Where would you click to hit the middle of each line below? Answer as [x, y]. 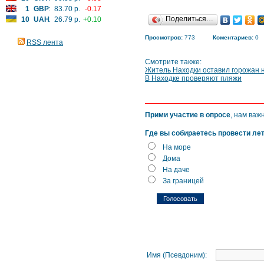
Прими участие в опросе [188, 115]
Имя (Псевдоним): [177, 255]
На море [177, 147]
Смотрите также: [173, 62]
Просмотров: [164, 37]
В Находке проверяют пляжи [193, 78]
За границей [183, 181]
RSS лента [45, 42]
